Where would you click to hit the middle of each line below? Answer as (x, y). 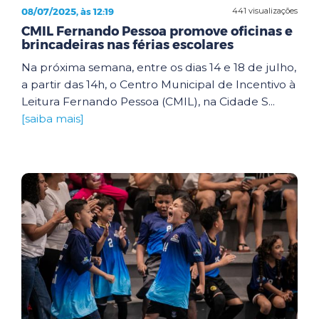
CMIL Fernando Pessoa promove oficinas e (157, 31)
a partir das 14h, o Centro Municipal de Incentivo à (158, 84)
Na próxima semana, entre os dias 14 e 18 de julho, (159, 67)
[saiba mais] (53, 118)
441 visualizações (265, 11)
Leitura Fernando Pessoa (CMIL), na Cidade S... (148, 101)
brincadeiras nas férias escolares (127, 45)
